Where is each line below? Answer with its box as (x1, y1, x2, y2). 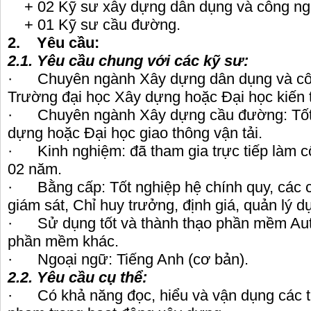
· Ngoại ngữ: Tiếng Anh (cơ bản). (8, 251, 249, 269)
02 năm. (8, 160, 62, 178)
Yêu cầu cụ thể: (37, 269, 147, 287)
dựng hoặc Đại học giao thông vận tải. (8, 124, 262, 142)
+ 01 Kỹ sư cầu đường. (8, 16, 180, 34)
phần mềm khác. (8, 233, 119, 251)
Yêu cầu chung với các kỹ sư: (37, 52, 249, 70)
